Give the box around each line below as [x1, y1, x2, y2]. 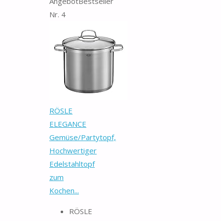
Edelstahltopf [49, 158, 95, 169]
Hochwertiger [49, 145, 97, 155]
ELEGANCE [49, 118, 86, 129]
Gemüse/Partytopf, [49, 132, 116, 142]
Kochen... [49, 185, 79, 195]
